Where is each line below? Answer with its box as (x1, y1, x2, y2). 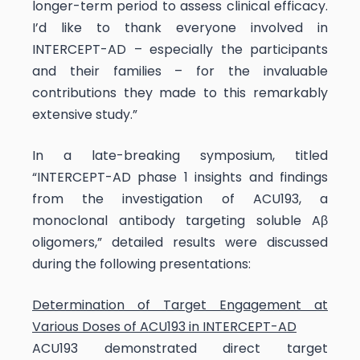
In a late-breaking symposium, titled (32, 145, 328, 165)
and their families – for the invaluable (32, 61, 328, 80)
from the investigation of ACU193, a (32, 189, 328, 208)
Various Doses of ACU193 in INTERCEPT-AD (32, 317, 297, 336)
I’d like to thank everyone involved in (32, 18, 328, 37)
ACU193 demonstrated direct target (32, 338, 328, 358)
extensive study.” (32, 104, 137, 124)
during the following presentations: (32, 254, 251, 273)
